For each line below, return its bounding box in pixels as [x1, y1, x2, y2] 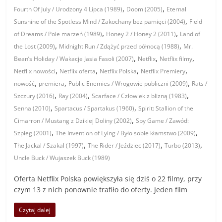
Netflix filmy [160, 54, 193, 63]
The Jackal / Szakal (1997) [14, 141, 84, 150]
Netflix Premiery [141, 66, 186, 75]
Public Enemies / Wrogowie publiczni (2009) [68, 79, 188, 88]
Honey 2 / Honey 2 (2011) [106, 29, 176, 38]
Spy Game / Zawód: [136, 116, 189, 125]
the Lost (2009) [14, 42, 55, 51]
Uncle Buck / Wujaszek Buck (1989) [14, 153, 111, 162]
